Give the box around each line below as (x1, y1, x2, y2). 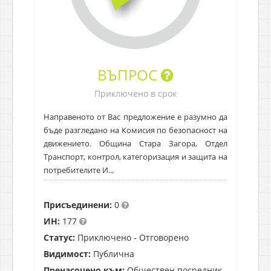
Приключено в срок (94, 87, 177, 99)
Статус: (44, 231, 75, 243)
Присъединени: (44, 198, 112, 211)
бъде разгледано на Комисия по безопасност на (44, 124, 227, 135)
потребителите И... (44, 164, 114, 175)
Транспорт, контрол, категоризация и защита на (44, 151, 227, 162)
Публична (91, 247, 134, 260)
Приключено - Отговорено (75, 231, 189, 243)
